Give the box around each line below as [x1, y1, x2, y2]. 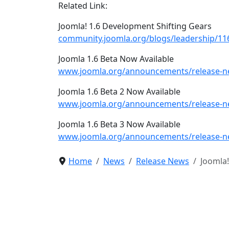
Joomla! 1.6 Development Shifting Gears [58, 20, 212, 32]
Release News [136, 155, 189, 167]
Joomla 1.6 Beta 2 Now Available [58, 86, 180, 97]
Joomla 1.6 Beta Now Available [58, 53, 174, 64]
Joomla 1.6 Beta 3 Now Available [58, 119, 180, 130]
